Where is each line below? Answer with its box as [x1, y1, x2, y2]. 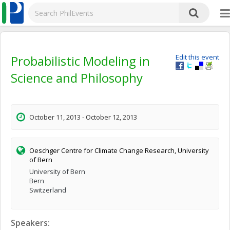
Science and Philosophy [11, 69, 143, 86]
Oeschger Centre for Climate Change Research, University [29, 146, 209, 155]
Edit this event [176, 52, 219, 62]
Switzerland [29, 185, 66, 195]
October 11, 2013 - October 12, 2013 [29, 112, 137, 122]
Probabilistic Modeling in [11, 52, 150, 69]
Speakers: [11, 217, 50, 228]
